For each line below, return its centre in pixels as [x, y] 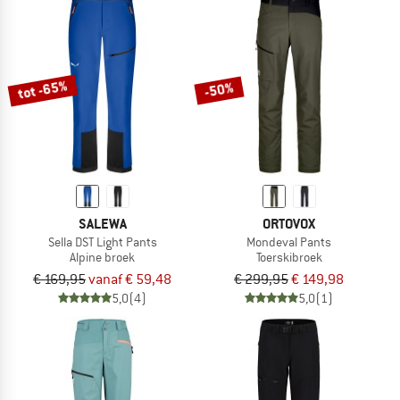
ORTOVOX [289, 224]
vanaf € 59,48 [130, 280]
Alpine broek [102, 258]
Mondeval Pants [289, 242]
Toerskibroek [289, 258]
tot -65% [43, 90]
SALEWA [102, 224]
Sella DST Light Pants [102, 242]
